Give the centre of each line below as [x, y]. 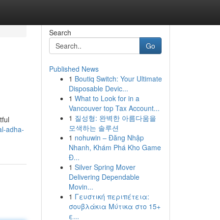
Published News [74, 69]
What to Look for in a [107, 98]
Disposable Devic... [98, 88]
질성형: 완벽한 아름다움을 [115, 118]
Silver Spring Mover [105, 167]
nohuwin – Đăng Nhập [109, 137]
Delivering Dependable [104, 177]
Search [60, 32]
